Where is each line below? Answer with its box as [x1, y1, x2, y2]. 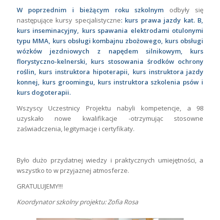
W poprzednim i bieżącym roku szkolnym [16, 5, 169, 15]
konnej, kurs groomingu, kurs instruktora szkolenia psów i [16, 78, 204, 87]
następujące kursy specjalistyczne [16, 16, 121, 25]
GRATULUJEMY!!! [16, 182, 63, 191]
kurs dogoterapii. [16, 88, 71, 97]
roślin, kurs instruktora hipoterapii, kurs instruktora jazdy [16, 67, 204, 77]
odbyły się [169, 5, 204, 15]
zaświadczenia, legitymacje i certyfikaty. [16, 124, 135, 134]
